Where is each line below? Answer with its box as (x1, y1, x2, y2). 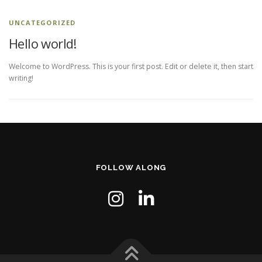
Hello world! (9, 35, 77, 52)
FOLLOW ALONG (95, 163, 167, 173)
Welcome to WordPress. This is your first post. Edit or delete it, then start (9, 61, 253, 72)
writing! (9, 73, 33, 84)
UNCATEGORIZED (9, 18, 76, 27)
